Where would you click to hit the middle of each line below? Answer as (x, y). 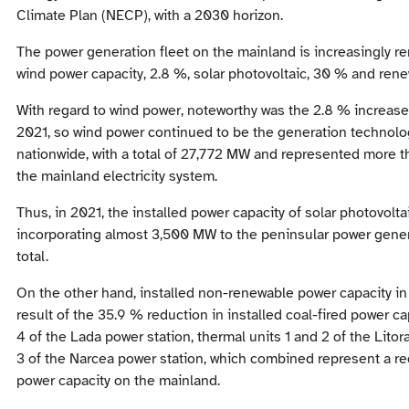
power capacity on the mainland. (118, 381)
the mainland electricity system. (117, 177)
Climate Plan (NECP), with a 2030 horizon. (150, 16)
